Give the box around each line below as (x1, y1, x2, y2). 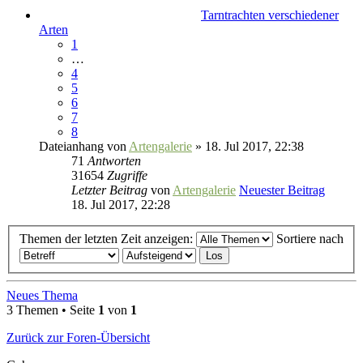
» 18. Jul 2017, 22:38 (192, 139, 304, 153)
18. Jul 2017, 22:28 (71, 198, 170, 211)
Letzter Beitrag (71, 183, 151, 197)
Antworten (88, 154, 141, 168)
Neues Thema (6, 288, 78, 302)
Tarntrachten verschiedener (201, 8, 339, 22)
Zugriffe (107, 169, 147, 182)
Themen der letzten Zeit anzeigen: (19, 231, 196, 246)
